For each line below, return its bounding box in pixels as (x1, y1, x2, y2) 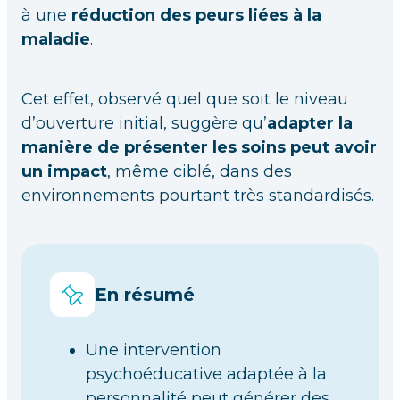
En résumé (95, 284, 195, 305)
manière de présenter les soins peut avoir (21, 137, 377, 157)
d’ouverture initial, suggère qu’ (21, 113, 267, 133)
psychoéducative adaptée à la (86, 364, 327, 384)
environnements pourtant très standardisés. (21, 186, 374, 205)
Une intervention (86, 340, 221, 360)
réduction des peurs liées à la (71, 5, 321, 25)
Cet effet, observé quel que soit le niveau (21, 89, 348, 109)
